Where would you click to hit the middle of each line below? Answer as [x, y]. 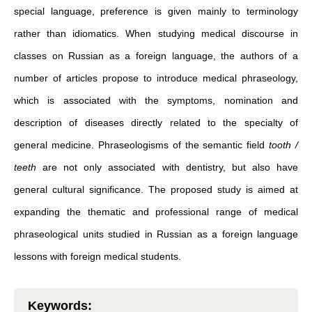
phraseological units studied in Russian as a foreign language [156, 234]
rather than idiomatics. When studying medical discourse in [156, 33]
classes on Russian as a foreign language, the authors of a [156, 56]
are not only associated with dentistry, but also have [167, 167]
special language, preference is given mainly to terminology [156, 11]
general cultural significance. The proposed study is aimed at [156, 189]
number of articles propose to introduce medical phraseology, [156, 78]
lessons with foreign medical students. [97, 256]
